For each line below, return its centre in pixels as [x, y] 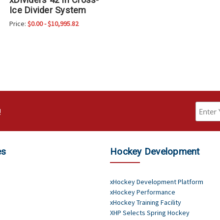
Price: [18, 24]
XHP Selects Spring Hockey [150, 213]
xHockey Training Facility [146, 203]
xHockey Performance [143, 192]
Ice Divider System [48, 10]
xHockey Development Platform [157, 182]
